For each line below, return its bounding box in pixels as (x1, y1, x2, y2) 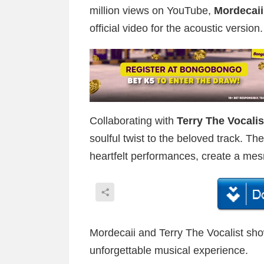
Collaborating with (90, 114, 177, 127)
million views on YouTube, (90, 4, 214, 16)
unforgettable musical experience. (90, 245, 248, 257)
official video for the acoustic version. (90, 22, 263, 34)
